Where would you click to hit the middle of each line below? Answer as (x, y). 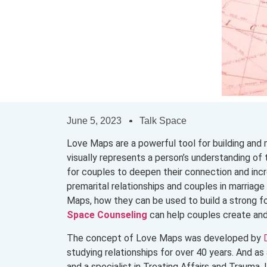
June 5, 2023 (94, 121)
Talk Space (163, 121)
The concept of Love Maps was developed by (165, 238)
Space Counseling (108, 215)
